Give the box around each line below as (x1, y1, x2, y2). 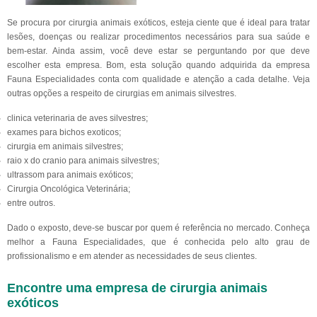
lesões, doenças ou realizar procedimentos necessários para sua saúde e (7, 32, 310, 42)
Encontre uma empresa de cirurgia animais (7, 281, 267, 295)
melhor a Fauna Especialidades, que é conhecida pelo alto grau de (7, 237, 310, 247)
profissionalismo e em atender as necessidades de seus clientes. (7, 251, 257, 261)
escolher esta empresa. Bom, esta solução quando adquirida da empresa (7, 60, 310, 70)
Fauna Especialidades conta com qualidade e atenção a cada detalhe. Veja (7, 74, 310, 84)
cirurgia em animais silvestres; (7, 142, 123, 151)
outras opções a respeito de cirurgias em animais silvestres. (7, 88, 236, 98)
